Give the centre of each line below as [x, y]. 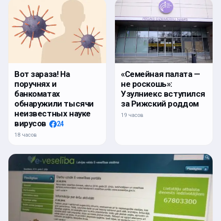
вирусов [31, 123]
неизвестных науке [53, 113]
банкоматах [37, 93]
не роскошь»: [147, 84]
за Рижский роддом [160, 104]
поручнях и [36, 84]
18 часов [26, 135]
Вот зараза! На [42, 74]
